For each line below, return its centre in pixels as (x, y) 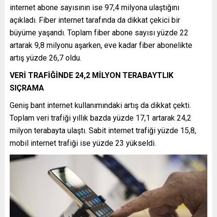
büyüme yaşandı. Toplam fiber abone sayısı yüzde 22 (99, 32)
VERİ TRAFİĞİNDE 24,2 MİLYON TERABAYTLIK (92, 75)
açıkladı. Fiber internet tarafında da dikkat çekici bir (95, 20)
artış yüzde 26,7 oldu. (46, 58)
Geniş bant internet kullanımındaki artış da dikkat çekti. (100, 105)
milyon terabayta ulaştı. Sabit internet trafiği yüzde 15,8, (103, 130)
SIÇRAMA (27, 88)
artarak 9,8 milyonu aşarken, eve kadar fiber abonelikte (101, 45)
